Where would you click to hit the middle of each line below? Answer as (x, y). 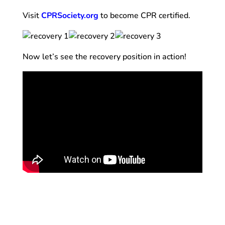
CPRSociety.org (70, 16)
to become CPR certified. (145, 16)
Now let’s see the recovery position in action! (105, 57)
